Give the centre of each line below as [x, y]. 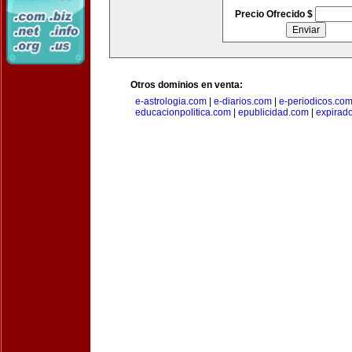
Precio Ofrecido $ [275, 14]
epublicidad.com [273, 112]
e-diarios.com [243, 101]
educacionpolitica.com [183, 112]
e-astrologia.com [171, 101]
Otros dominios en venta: [187, 85]
